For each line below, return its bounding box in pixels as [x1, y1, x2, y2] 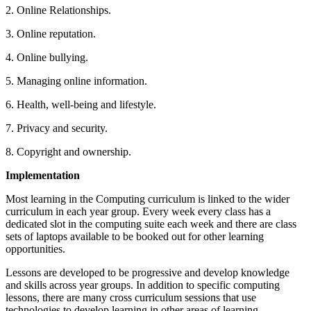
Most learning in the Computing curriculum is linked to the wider [6, 192, 289, 205]
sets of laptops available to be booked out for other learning [6, 230, 264, 242]
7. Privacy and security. [6, 121, 108, 134]
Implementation [6, 169, 83, 181]
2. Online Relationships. [6, 3, 111, 16]
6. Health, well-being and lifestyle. [6, 98, 156, 110]
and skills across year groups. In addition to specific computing [6, 278, 280, 291]
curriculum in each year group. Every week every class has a [6, 205, 271, 217]
